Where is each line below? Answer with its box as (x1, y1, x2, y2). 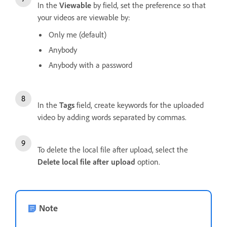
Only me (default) (49, 29, 106, 40)
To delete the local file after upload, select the (37, 144, 188, 155)
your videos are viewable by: (37, 12, 130, 22)
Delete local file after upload (37, 156, 135, 167)
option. (135, 156, 160, 167)
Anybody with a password (49, 59, 132, 70)
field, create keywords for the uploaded (77, 99, 204, 110)
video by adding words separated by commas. (37, 111, 186, 122)
